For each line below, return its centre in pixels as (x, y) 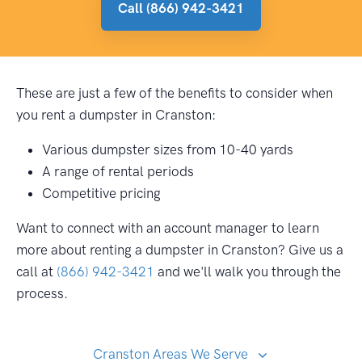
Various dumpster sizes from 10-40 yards (168, 150)
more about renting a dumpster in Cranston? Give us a (180, 250)
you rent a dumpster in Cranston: (116, 115)
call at (36, 272)
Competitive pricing (101, 194)
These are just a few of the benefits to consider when (175, 93)
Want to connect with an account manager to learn (168, 228)
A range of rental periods (118, 172)
